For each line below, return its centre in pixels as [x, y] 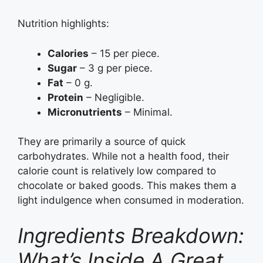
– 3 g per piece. [115, 68]
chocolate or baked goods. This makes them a [127, 186]
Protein [65, 97]
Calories [68, 53]
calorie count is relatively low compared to [117, 171]
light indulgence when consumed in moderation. [131, 200]
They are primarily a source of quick [102, 142]
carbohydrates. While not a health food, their [123, 156]
